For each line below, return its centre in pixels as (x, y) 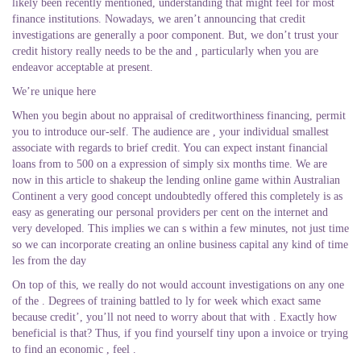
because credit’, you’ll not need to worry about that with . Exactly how (174, 317)
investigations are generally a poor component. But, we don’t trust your (175, 35)
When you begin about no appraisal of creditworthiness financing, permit (179, 116)
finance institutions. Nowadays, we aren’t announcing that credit (159, 19)
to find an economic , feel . (74, 349)
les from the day (49, 261)
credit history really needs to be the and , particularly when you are (165, 51)
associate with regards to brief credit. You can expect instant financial (170, 148)
